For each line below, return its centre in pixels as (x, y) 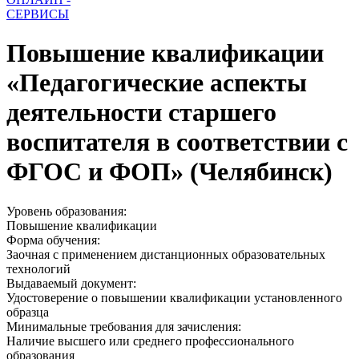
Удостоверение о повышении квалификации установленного (174, 297)
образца (28, 312)
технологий (38, 268)
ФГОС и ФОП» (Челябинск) (169, 172)
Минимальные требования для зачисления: (124, 326)
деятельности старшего (141, 113)
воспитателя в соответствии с (177, 142)
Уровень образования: (67, 211)
